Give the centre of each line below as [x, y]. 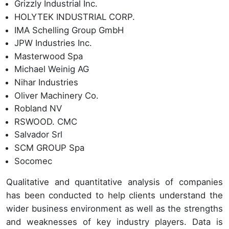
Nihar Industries [46, 83]
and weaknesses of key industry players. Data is [114, 222]
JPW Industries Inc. [53, 43]
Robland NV [38, 109]
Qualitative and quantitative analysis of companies [114, 182]
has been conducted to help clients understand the [114, 195]
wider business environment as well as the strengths [114, 208]
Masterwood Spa [49, 56]
